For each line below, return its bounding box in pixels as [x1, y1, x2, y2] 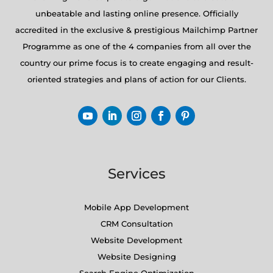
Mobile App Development [84, 202, 189, 213]
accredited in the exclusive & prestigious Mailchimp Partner [15, 25, 258, 35]
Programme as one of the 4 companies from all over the [22, 41, 251, 52]
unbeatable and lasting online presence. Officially [35, 9, 238, 19]
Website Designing [97, 252, 176, 262]
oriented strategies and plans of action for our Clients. [27, 74, 246, 85]
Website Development [91, 235, 182, 246]
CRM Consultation [100, 219, 173, 229]
